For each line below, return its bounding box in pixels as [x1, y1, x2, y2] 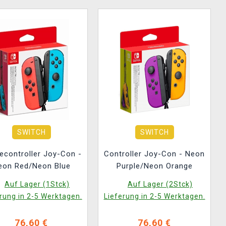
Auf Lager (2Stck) [127, 180, 193, 188]
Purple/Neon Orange [116, 161, 193, 171]
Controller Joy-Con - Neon [104, 149, 205, 158]
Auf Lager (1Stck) [4, 180, 70, 188]
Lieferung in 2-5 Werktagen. [103, 192, 205, 200]
